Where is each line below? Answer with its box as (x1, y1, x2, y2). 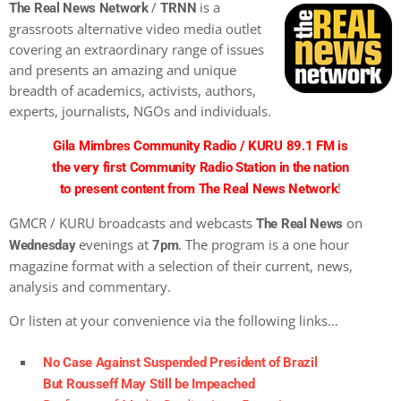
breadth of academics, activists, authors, (9, 81, 256, 99)
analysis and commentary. (9, 277, 171, 295)
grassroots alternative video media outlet (9, 19, 261, 38)
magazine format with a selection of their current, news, (9, 256, 353, 275)
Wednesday (9, 236, 76, 253)
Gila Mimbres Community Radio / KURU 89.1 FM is (53, 137, 348, 154)
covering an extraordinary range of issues (9, 39, 264, 58)
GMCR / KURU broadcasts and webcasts (9, 213, 256, 232)
